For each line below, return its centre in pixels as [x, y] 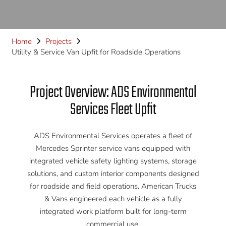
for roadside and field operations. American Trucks [113, 186]
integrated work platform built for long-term [113, 211]
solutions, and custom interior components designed [113, 174]
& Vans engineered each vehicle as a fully [113, 199]
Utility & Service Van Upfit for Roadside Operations [96, 52]
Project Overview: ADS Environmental [113, 92]
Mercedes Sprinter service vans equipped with [113, 148]
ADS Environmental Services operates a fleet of [113, 136]
